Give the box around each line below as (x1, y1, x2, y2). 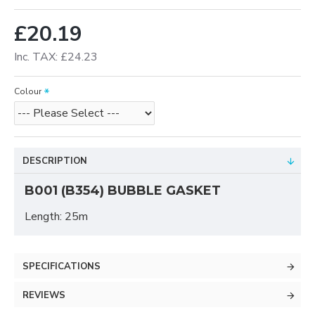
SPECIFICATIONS (22, 260, 101, 273)
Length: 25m (25, 209, 88, 224)
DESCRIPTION (22, 155, 87, 167)
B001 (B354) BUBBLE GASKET (25, 183, 221, 198)
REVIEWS (22, 289, 65, 302)
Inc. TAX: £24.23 (14, 49, 98, 65)
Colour (14, 86, 41, 97)
